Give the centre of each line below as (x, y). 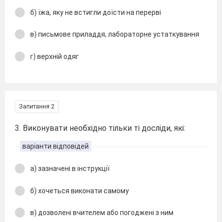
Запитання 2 (37, 107)
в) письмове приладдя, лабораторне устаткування (115, 34)
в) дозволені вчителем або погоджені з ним (102, 213)
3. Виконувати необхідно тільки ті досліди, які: (100, 128)
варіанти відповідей (55, 146)
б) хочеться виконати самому (80, 191)
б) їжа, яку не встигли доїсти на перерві (96, 12)
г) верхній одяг (55, 56)
